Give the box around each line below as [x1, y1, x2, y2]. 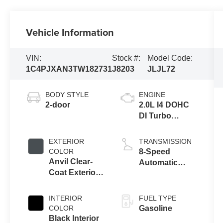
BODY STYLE [45, 90, 89, 99]
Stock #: [112, 53, 141, 62]
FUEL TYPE [138, 194, 176, 202]
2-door [45, 100, 71, 109]
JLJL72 [147, 64, 176, 73]
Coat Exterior [49, 168, 99, 177]
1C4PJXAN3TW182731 [26, 64, 112, 73]
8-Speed [138, 147, 170, 156]
